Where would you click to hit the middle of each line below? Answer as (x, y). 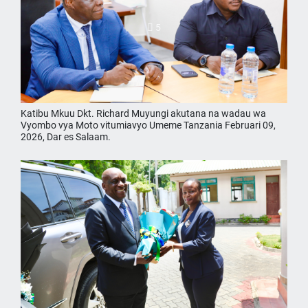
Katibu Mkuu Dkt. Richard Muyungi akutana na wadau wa (143, 114)
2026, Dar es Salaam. (66, 137)
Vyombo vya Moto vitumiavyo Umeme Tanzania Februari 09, (148, 126)
